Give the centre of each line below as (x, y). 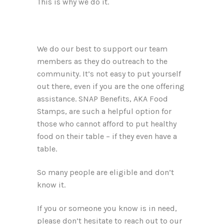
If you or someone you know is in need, (107, 208)
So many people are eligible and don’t (105, 172)
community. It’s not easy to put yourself (109, 74)
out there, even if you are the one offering (111, 86)
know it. (51, 185)
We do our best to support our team (102, 49)
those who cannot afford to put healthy (107, 124)
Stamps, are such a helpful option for (104, 111)
